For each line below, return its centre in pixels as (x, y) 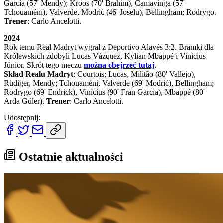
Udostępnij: (22, 117)
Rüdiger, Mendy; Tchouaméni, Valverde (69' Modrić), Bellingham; (109, 83)
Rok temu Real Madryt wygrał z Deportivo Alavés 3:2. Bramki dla (109, 47)
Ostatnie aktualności (70, 157)
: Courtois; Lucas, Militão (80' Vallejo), (134, 74)
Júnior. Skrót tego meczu (44, 65)
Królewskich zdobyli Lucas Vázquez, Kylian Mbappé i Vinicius (105, 56)
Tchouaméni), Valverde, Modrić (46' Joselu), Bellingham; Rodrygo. (110, 12)
